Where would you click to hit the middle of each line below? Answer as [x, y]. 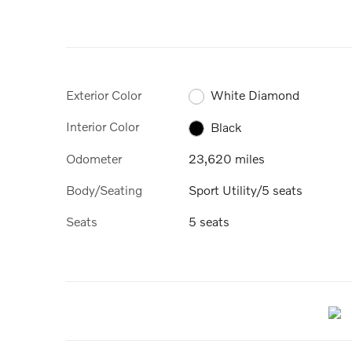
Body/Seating [104, 190]
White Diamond [255, 95]
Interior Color [103, 126]
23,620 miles [227, 158]
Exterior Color [104, 95]
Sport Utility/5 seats [246, 190]
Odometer [94, 158]
